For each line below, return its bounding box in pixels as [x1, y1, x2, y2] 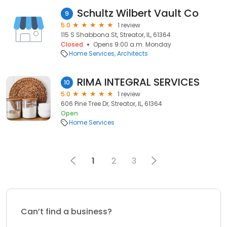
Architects [117, 49, 148, 58]
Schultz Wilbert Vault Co [77, 6, 199, 20]
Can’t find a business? [21, 206, 112, 217]
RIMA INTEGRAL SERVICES [77, 75, 200, 89]
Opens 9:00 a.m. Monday [93, 40, 171, 49]
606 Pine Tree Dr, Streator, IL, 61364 [61, 99, 162, 108]
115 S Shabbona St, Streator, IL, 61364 [61, 30, 171, 39]
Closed [61, 40, 83, 49]
